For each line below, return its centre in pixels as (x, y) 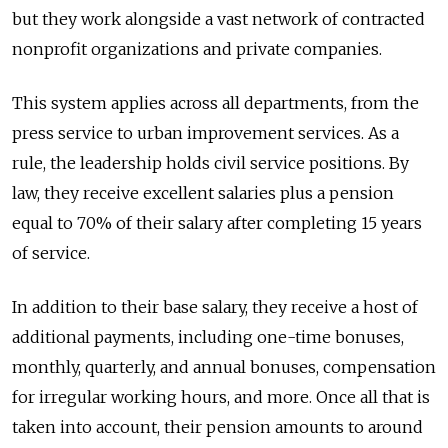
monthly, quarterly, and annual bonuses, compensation (224, 367)
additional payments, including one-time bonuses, (208, 337)
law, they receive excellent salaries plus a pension (203, 193)
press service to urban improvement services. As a (205, 133)
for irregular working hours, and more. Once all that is (221, 397)
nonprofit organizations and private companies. (197, 49)
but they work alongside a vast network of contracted (218, 19)
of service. (51, 253)
